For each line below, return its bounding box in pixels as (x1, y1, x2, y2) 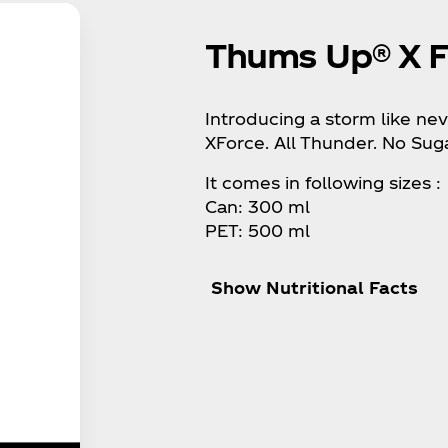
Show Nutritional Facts (211, 277, 419, 297)
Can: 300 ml (205, 196, 311, 216)
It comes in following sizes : (205, 172, 442, 192)
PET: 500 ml (205, 220, 311, 240)
